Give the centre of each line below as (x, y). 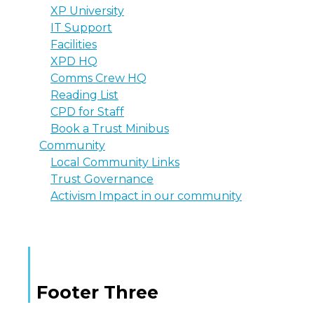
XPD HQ (74, 62)
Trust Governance (102, 179)
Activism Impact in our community (146, 196)
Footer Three (97, 293)
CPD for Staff (87, 112)
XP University (87, 11)
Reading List (84, 95)
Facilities (74, 45)
